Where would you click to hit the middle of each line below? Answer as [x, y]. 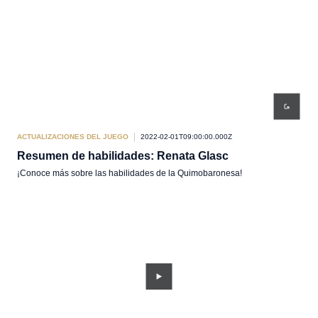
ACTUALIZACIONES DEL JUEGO [73, 137]
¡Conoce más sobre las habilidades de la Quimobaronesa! [130, 173]
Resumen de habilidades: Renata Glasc [123, 156]
